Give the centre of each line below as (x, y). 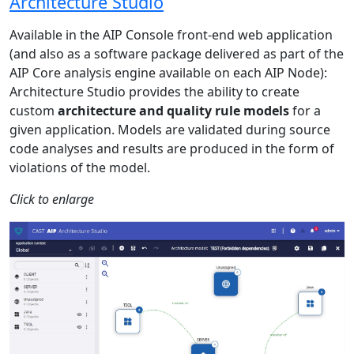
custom (34, 111)
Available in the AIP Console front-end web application (171, 35)
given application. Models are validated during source (170, 130)
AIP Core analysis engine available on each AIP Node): (168, 73)
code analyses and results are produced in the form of (172, 149)
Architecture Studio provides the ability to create (154, 92)
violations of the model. (80, 168)
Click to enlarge (52, 200)
